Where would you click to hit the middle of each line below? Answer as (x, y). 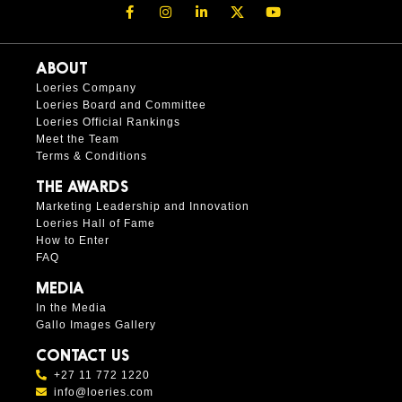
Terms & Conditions (92, 157)
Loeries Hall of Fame (96, 224)
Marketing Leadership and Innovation (143, 207)
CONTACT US (83, 357)
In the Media (71, 308)
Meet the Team (78, 140)
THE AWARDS (83, 188)
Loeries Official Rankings (108, 122)
